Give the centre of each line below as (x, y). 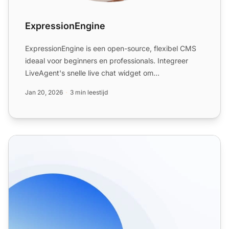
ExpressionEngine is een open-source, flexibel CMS (111, 49)
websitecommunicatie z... (67, 85)
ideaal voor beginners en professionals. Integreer (107, 61)
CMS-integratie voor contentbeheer (76, 141)
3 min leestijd (89, 93)
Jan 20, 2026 (44, 93)
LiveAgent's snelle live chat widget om (89, 73)
